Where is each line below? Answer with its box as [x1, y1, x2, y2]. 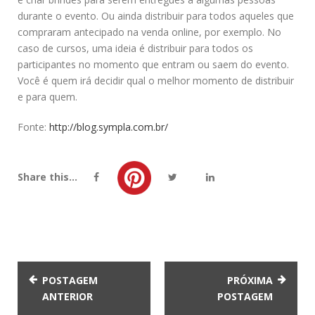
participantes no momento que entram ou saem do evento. [18, 57, 289, 71]
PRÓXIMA [227, 273, 273, 287]
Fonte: [18, 120, 49, 134]
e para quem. [18, 89, 77, 103]
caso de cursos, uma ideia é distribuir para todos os [18, 41, 253, 55]
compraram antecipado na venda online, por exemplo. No [18, 25, 281, 39]
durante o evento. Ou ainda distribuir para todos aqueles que [18, 8, 294, 22]
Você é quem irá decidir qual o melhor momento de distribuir [18, 73, 294, 87]
